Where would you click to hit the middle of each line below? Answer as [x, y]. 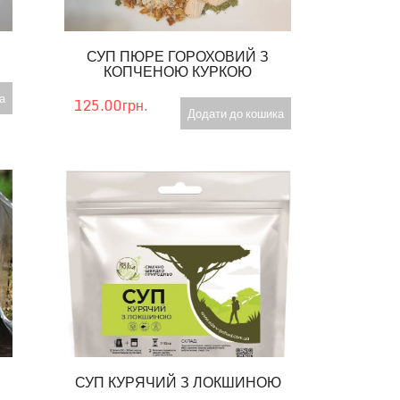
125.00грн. [111, 105]
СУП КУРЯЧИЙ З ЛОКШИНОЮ [178, 382]
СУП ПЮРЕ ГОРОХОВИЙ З [178, 56]
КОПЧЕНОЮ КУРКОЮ [178, 71]
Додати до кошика [235, 113]
